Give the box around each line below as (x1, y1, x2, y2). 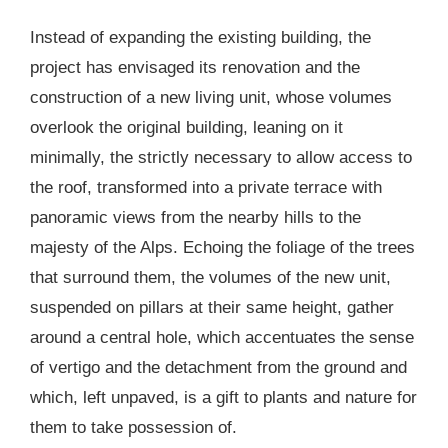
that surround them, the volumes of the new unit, (30, 267, 391, 287)
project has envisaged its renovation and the (30, 57, 360, 77)
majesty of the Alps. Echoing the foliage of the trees (30, 237, 415, 257)
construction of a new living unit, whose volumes (30, 87, 392, 107)
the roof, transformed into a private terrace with (30, 177, 382, 197)
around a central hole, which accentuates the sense (30, 327, 414, 347)
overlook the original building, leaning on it (30, 117, 343, 137)
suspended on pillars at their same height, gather (30, 297, 394, 317)
